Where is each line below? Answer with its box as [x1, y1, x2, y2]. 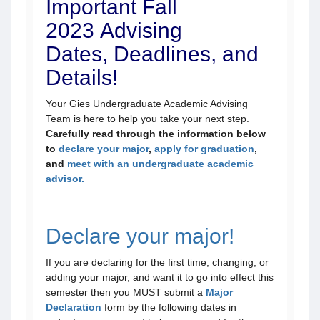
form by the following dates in [101, 301, 236, 313]
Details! [46, 66, 118, 89]
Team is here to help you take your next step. [46, 113, 252, 124]
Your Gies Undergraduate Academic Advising [46, 98, 248, 109]
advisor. [46, 173, 84, 184]
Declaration [46, 301, 101, 313]
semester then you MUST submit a [46, 286, 206, 298]
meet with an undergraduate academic [67, 158, 254, 169]
